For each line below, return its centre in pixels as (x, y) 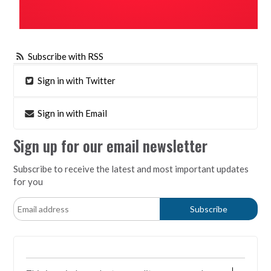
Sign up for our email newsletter (111, 145)
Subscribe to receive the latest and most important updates (131, 168)
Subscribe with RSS (66, 56)
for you (28, 181)
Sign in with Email (72, 113)
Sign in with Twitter (76, 80)
